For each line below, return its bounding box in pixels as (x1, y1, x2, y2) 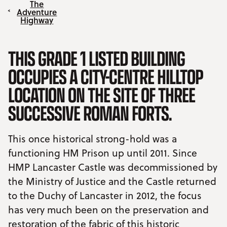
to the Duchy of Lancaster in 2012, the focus (8, 188, 202, 202)
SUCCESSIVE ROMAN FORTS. (8, 97, 172, 127)
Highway (20, 14, 54, 26)
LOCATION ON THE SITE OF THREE (8, 79, 195, 109)
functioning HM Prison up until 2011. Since (8, 145, 197, 160)
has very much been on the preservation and (8, 202, 209, 216)
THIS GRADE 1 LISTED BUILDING (8, 43, 185, 72)
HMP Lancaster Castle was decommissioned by (8, 160, 217, 174)
